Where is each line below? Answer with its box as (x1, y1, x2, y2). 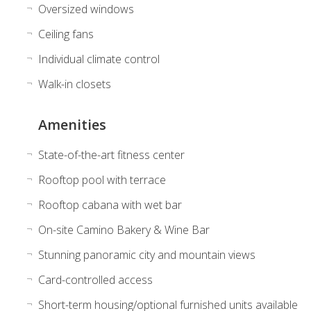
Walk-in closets (37, 76, 111, 92)
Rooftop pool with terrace (37, 171, 166, 187)
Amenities (37, 115, 106, 134)
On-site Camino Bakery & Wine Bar (37, 221, 210, 237)
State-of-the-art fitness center (37, 146, 185, 162)
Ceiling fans (37, 26, 94, 42)
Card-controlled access (37, 271, 153, 287)
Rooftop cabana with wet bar (37, 196, 182, 212)
